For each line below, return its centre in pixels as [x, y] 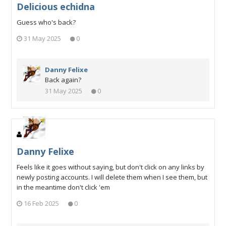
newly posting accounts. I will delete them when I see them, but [112, 177]
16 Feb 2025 [41, 204]
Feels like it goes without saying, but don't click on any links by [110, 167]
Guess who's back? [46, 22]
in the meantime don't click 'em [63, 187]
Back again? [63, 80]
